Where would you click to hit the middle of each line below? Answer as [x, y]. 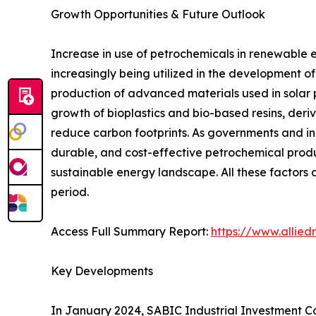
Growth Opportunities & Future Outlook [158, 14]
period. [70, 192]
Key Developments [102, 271]
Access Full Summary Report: [131, 232]
